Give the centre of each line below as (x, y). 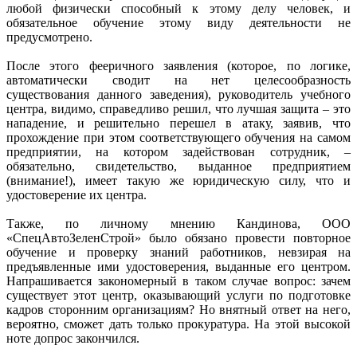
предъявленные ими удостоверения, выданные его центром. (178, 266)
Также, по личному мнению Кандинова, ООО (178, 223)
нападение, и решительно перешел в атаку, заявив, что (178, 123)
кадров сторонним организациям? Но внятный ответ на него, (178, 309)
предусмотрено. (49, 37)
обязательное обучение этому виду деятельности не (178, 22)
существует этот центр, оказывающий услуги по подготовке (178, 295)
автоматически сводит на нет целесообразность (178, 80)
